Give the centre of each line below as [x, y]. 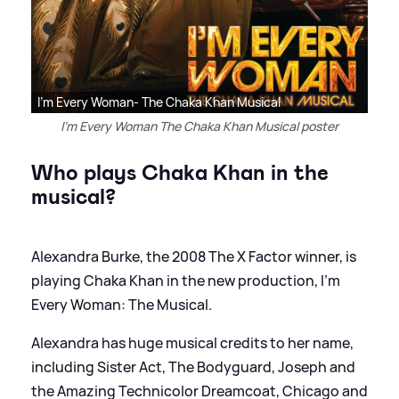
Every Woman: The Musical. [122, 305]
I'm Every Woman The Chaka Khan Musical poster [199, 126]
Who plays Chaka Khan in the [180, 173]
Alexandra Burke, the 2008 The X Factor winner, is [194, 257]
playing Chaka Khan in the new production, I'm [186, 281]
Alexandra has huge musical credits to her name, [192, 343]
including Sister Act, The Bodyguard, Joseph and [193, 367]
